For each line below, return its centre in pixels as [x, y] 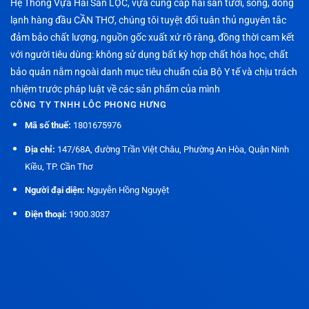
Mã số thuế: [48, 126]
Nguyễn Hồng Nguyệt [127, 190]
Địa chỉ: [40, 149]
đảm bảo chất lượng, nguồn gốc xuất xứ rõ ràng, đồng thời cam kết [152, 38]
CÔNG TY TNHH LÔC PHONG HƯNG [89, 105]
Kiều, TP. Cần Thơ [58, 166]
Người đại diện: [54, 190]
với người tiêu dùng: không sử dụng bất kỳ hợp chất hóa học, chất [149, 55]
